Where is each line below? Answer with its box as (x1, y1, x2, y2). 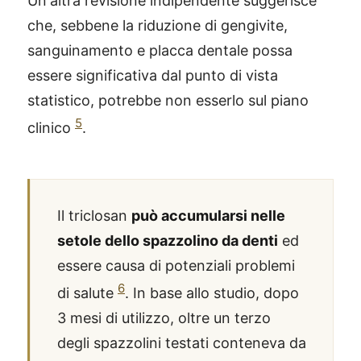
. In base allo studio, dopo (125, 284, 299, 301)
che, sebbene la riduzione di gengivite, (27, 17, 288, 34)
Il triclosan (57, 207, 131, 224)
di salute (57, 284, 118, 301)
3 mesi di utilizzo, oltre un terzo (57, 309, 271, 326)
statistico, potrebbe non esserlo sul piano (27, 92, 309, 109)
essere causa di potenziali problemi (57, 257, 295, 274)
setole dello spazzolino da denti (57, 232, 278, 249)
